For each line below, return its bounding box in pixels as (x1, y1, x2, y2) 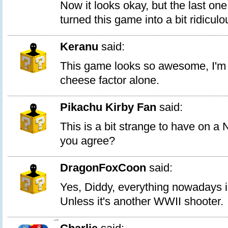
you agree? (60, 134, 115, 148)
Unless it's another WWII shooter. (60, 195, 223, 208)
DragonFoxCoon (60, 161, 146, 175)
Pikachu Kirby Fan (60, 101, 156, 114)
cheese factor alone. (60, 74, 159, 87)
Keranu (60, 40, 98, 53)
